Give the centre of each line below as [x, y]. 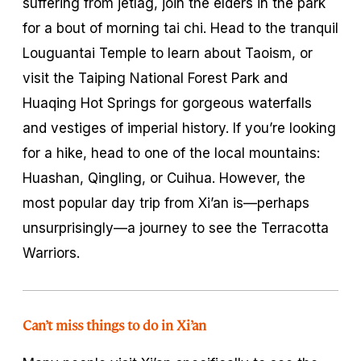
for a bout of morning [93, 28]
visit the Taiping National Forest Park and [155, 78]
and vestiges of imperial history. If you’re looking [179, 128]
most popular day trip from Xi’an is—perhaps [166, 203]
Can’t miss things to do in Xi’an [115, 324]
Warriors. [51, 253]
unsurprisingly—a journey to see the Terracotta [176, 228]
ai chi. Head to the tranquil [253, 28]
